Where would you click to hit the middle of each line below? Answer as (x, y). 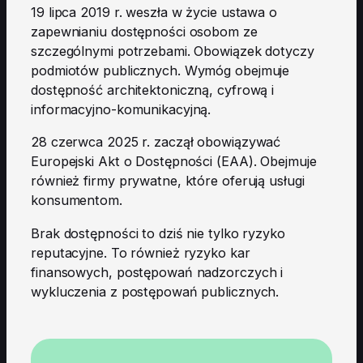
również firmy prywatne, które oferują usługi (168, 181)
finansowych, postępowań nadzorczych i (157, 272)
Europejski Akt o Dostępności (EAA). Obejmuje (174, 162)
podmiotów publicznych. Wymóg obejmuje (160, 71)
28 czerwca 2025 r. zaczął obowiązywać (156, 142)
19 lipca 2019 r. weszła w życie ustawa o (154, 13)
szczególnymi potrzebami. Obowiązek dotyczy (173, 51)
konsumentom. (77, 201)
